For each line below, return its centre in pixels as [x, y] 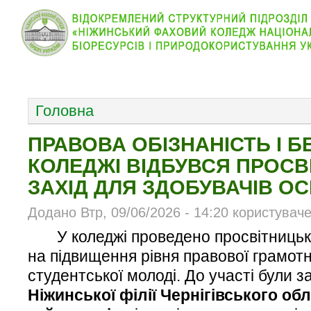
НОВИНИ [126, 75]
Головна [65, 111]
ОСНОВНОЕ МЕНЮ [76, 82]
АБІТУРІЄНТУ [211, 75]
